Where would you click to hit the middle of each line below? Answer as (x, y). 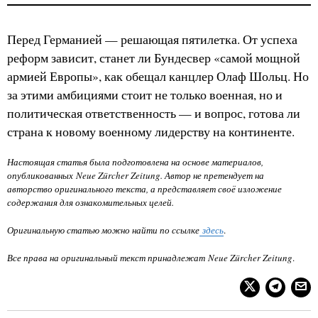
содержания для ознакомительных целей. (91, 203)
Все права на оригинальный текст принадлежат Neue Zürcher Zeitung (150, 258)
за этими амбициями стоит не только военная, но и (145, 95)
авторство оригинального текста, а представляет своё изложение (144, 189)
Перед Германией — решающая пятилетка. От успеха (152, 40)
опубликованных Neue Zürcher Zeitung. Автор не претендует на (136, 176)
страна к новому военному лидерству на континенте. (151, 132)
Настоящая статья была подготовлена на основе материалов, (135, 162)
